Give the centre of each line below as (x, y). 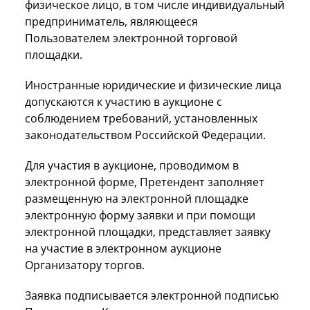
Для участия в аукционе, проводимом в (132, 165)
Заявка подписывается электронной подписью (152, 295)
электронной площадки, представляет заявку (148, 231)
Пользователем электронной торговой (131, 38)
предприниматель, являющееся (111, 21)
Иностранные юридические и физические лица (153, 85)
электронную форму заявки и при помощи (140, 215)
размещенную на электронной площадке (137, 198)
